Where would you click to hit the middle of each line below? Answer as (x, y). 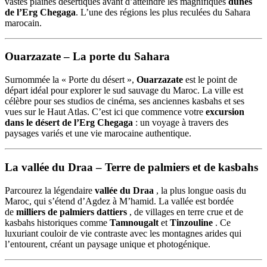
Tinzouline (191, 222)
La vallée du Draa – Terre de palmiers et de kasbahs (131, 167)
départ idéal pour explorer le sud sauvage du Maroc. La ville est (124, 91)
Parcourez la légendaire (50, 190)
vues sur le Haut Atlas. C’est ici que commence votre (105, 112)
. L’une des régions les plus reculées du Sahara (163, 12)
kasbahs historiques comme (57, 222)
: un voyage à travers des (181, 123)
